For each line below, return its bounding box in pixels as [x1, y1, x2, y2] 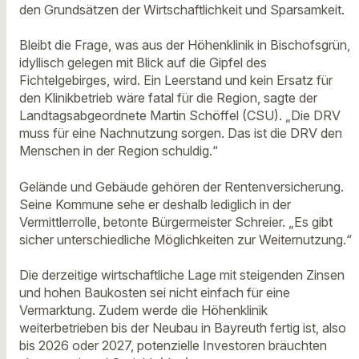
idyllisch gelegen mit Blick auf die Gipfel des [19, 54, 267, 71]
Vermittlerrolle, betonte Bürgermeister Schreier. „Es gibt [19, 213, 333, 230]
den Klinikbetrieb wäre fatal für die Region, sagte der [19, 90, 317, 107]
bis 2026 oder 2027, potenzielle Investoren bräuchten [19, 337, 327, 354]
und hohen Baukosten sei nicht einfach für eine [19, 284, 290, 301]
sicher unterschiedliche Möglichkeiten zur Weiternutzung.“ [19, 231, 352, 248]
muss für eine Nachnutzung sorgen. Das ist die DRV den [19, 125, 342, 142]
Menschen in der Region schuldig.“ [19, 143, 218, 159]
